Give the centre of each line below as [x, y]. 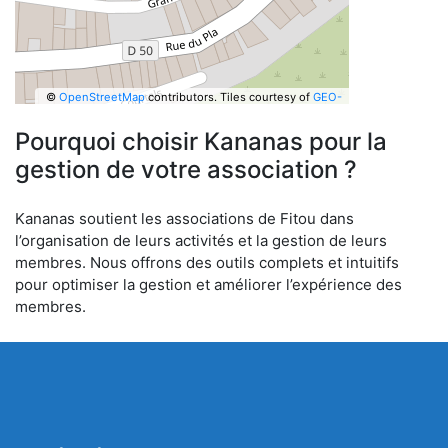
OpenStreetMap [101, 96]
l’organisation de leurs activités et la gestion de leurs [201, 240]
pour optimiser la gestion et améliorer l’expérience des [208, 284]
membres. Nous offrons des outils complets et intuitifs [207, 262]
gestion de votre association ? [186, 169]
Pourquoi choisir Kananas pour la [201, 141]
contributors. [180, 96]
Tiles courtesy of [266, 96]
